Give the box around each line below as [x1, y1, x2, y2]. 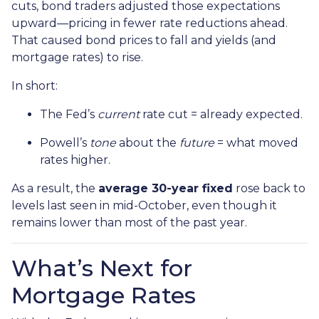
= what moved [214, 135, 298, 150]
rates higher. [40, 152, 110, 167]
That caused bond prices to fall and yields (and [11, 33, 276, 47]
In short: [11, 78, 58, 93]
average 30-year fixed [98, 181, 233, 195]
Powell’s [40, 135, 90, 150]
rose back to [233, 181, 305, 195]
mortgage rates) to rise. [11, 50, 143, 64]
